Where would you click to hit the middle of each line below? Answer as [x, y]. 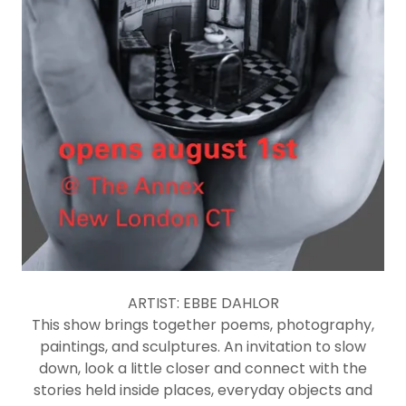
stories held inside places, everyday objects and [203, 391]
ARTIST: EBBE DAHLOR [203, 304]
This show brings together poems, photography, [203, 325]
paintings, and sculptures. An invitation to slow [203, 347]
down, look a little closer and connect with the [203, 369]
